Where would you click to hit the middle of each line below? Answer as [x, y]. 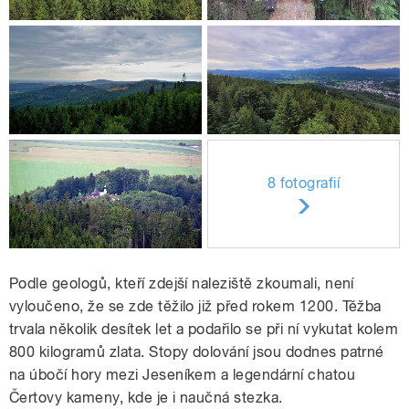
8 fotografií [304, 183]
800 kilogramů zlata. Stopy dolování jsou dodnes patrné [197, 352]
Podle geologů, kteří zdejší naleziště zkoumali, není [182, 284]
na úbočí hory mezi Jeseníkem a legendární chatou [183, 375]
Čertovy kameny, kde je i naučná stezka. [146, 398]
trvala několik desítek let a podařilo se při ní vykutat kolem [204, 330]
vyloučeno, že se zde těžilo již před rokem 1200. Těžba [195, 307]
